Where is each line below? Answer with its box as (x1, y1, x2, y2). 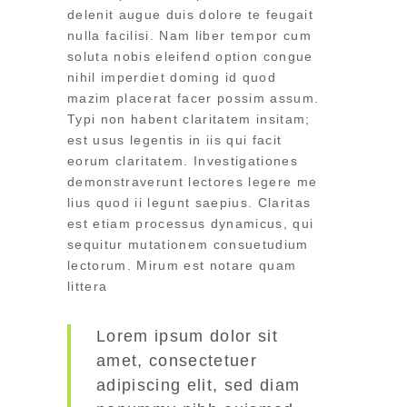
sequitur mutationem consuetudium (67, 237, 309, 252)
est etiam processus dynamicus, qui (67, 216, 314, 231)
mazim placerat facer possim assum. (67, 91, 320, 105)
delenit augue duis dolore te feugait (67, 7, 313, 22)
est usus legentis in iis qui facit (67, 133, 283, 147)
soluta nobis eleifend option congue (67, 49, 313, 64)
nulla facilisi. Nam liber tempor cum (67, 28, 312, 43)
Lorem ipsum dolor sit (96, 327, 278, 345)
